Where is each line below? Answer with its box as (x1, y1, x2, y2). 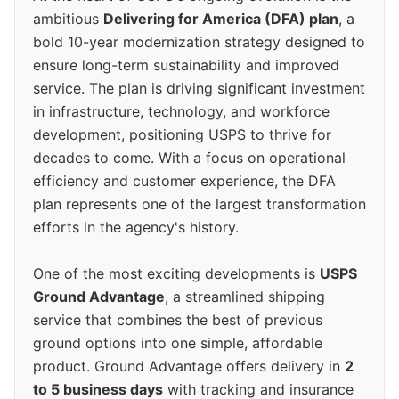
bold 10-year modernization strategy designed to (33, 32, 365, 51)
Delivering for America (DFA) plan (103, 9, 338, 28)
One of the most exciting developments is (33, 264, 320, 282)
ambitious (33, 9, 103, 28)
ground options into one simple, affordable (33, 333, 322, 352)
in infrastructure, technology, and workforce (33, 102, 330, 120)
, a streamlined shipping (165, 287, 325, 305)
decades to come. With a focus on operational (33, 148, 346, 167)
